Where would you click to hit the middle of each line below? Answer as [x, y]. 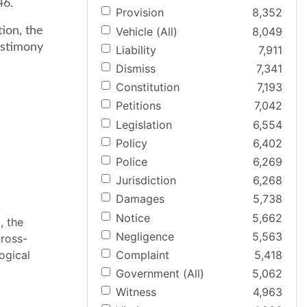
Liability [136, 50]
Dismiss [136, 69]
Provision [140, 13]
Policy [132, 143]
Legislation [144, 124]
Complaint [143, 255]
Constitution [148, 87]
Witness [136, 292]
